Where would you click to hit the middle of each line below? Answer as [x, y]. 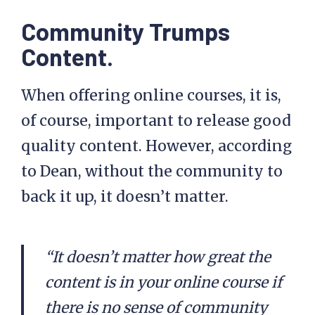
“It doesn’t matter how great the [158, 257]
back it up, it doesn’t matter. [125, 197]
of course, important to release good [156, 121]
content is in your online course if [163, 282]
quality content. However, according [156, 146]
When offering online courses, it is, [151, 95]
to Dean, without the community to [152, 171]
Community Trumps [126, 31]
